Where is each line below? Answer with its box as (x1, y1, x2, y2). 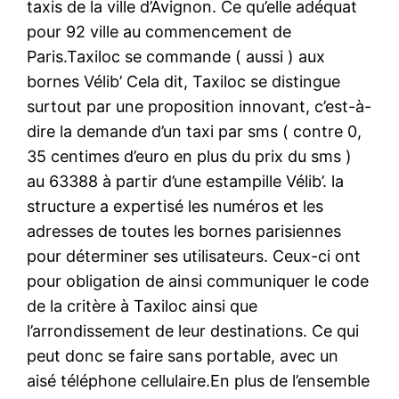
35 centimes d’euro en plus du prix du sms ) (27, 146, 353, 166)
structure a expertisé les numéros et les (27, 196, 324, 216)
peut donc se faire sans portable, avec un (27, 346, 339, 365)
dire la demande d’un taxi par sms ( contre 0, (27, 121, 362, 141)
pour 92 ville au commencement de (27, 21, 292, 41)
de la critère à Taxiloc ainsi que (27, 296, 258, 315)
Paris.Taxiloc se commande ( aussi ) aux (27, 46, 326, 66)
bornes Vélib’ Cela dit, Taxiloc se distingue (27, 71, 341, 91)
